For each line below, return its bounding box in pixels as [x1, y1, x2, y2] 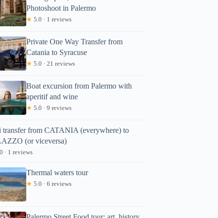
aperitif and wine [26, 92, 78, 101]
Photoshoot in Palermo [26, 3, 96, 12]
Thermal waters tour [26, 168, 89, 177]
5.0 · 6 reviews [32, 180, 72, 187]
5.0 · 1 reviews [32, 15, 72, 23]
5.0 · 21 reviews [32, 59, 75, 67]
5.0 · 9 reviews [32, 104, 72, 111]
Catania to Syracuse [26, 48, 88, 56]
